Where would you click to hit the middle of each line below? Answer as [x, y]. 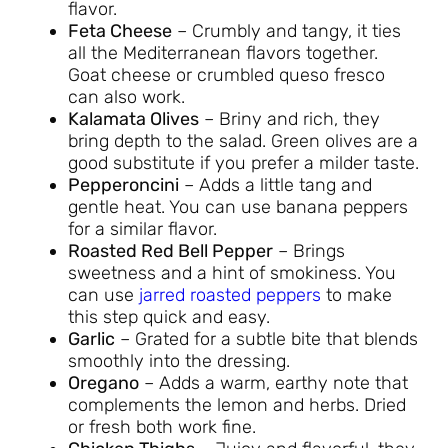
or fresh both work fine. [162, 426]
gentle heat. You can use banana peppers [238, 206]
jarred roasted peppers [230, 294]
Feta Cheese [120, 30]
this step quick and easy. [169, 316]
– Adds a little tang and [275, 184]
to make [356, 294]
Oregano [103, 382]
